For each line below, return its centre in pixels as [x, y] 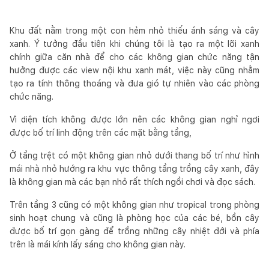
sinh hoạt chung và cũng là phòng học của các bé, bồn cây [134, 218]
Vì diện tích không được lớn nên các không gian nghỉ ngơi [134, 119]
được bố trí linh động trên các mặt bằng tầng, [101, 132]
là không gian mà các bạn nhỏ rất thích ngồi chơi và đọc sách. [132, 182]
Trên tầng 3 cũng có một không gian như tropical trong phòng [134, 204]
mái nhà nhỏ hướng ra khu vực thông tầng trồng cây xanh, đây [134, 168]
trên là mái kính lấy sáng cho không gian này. [98, 244]
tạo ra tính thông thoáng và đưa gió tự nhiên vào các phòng [134, 83]
